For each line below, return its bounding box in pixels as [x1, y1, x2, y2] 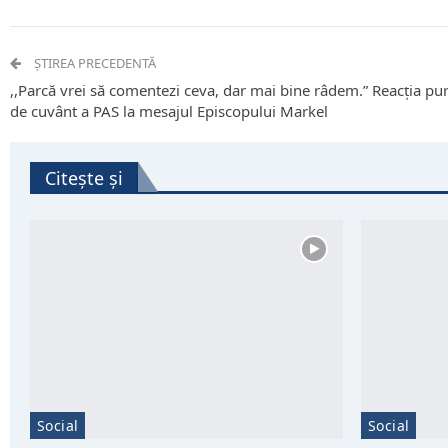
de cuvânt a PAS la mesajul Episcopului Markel [10, 101, 328, 122]
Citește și [45, 166, 123, 191]
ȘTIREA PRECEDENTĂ [31, 54, 156, 73]
